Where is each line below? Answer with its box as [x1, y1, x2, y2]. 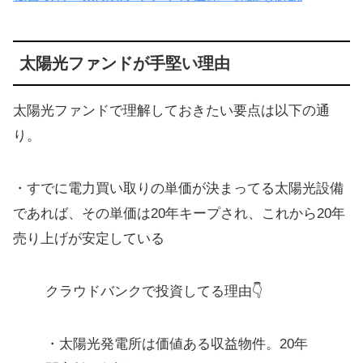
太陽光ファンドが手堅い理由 [19, 53, 230, 72]
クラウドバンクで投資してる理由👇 [45, 283, 263, 299]
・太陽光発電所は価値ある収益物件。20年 [45, 335, 308, 352]
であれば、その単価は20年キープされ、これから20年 [13, 205, 345, 221]
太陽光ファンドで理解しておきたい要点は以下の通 [13, 102, 330, 118]
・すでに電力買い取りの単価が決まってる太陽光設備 [13, 180, 344, 196]
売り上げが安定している [13, 230, 164, 246]
